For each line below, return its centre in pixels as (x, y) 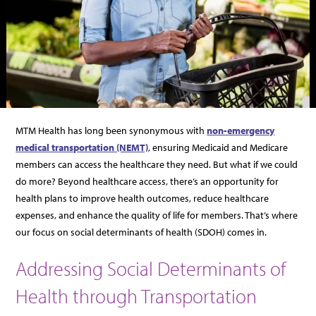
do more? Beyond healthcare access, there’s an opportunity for (147, 181)
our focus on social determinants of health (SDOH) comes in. (142, 232)
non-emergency (241, 130)
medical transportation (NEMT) (82, 147)
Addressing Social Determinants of (151, 268)
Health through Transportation (136, 296)
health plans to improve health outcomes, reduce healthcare (142, 198)
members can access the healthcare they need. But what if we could (157, 164)
